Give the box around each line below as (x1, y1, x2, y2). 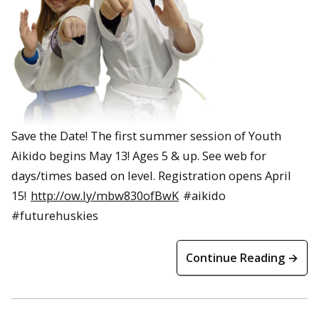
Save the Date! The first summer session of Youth (11, 127, 281, 144)
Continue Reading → (186, 249, 298, 266)
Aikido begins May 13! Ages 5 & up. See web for (11, 147, 266, 164)
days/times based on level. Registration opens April (11, 167, 291, 184)
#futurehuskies (11, 206, 98, 224)
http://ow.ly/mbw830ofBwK (31, 187, 179, 204)
